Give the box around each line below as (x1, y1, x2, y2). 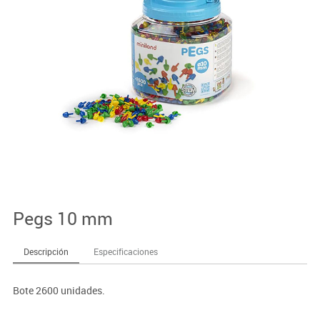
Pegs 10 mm (12, 206, 113, 230)
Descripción (23, 245, 69, 257)
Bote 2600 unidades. (12, 283, 105, 297)
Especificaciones (93, 245, 158, 257)
